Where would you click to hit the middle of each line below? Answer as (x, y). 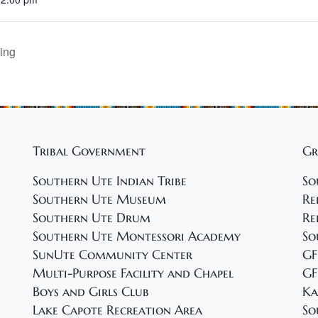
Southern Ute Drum (92, 218)
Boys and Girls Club (91, 292)
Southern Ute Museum (99, 200)
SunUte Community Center (113, 255)
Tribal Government (89, 152)
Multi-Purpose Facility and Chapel (133, 274)
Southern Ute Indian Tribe (110, 181)
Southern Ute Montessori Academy (137, 237)
